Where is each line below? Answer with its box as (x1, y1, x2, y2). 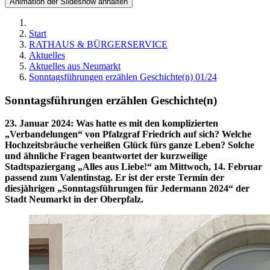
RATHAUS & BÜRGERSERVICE (29, 39, 168, 49)
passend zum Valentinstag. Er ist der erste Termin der (5, 172, 224, 183)
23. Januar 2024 (5, 118, 71, 129)
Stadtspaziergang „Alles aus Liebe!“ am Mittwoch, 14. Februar (5, 162, 262, 172)
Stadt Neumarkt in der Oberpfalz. (5, 194, 143, 205)
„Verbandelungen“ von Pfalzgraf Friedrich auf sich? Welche (5, 129, 251, 140)
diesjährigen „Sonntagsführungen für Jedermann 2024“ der (5, 183, 250, 194)
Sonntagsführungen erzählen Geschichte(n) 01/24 (29, 72, 217, 82)
